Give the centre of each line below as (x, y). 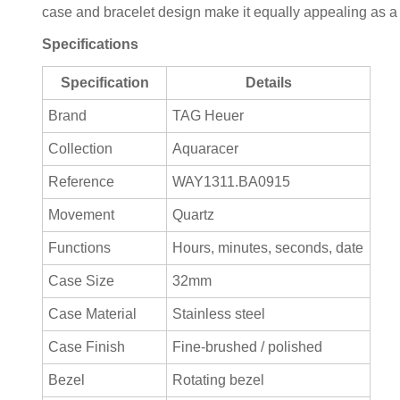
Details (268, 82)
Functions (80, 247)
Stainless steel (219, 313)
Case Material (93, 313)
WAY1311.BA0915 (232, 181)
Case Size (82, 280)
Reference (82, 181)
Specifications (90, 44)
